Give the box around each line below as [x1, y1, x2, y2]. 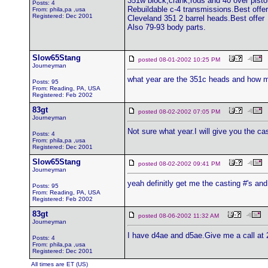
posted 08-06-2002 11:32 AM [138, 212, 228, 219]
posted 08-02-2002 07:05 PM [138, 108, 229, 115]
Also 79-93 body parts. [127, 23, 206, 32]
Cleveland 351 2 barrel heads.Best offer [127, 14, 264, 23]
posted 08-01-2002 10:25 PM [138, 56, 229, 63]
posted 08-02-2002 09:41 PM [138, 160, 229, 167]
